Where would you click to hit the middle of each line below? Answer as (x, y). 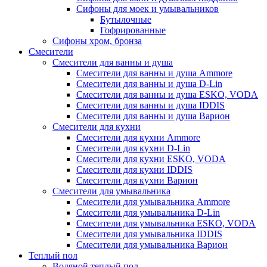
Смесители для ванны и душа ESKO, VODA (167, 94)
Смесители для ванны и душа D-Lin (149, 83)
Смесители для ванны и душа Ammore (154, 73)
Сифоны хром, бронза (97, 41)
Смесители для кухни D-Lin (133, 148)
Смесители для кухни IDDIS (134, 169)
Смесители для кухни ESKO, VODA (151, 159)
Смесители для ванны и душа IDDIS (150, 105)
